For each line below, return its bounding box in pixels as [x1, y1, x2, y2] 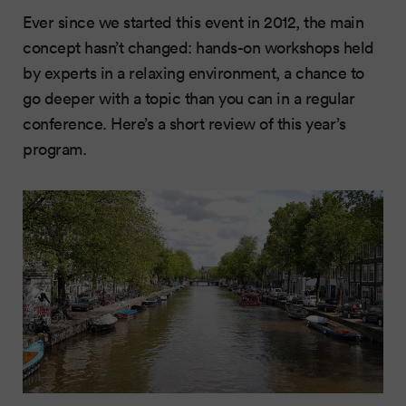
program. [23, 138, 86, 160]
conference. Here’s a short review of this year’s [23, 112, 345, 135]
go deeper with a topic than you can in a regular [23, 87, 354, 110]
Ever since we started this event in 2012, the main [23, 11, 363, 34]
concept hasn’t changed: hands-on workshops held [23, 36, 374, 59]
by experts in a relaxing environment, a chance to [23, 62, 364, 84]
